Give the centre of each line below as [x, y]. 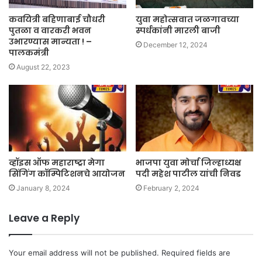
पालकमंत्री [29, 53]
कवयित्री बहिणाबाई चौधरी [57, 20]
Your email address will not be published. [84, 252]
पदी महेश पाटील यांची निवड [188, 173]
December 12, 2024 [175, 45]
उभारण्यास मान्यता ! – [50, 42]
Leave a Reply [44, 218]
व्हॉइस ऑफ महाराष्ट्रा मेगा [57, 162]
